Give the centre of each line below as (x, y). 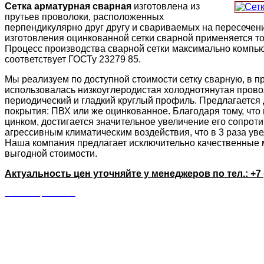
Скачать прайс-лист (40, 193)
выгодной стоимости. (51, 153)
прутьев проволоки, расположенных (84, 16)
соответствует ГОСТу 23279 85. (73, 59)
